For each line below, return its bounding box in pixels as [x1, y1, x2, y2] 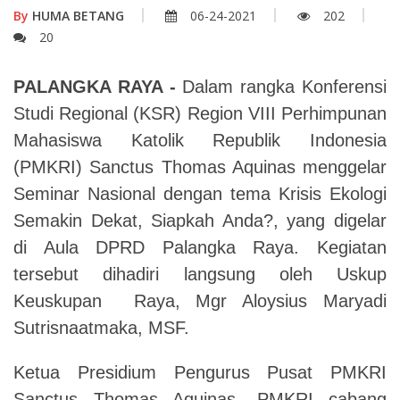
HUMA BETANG [29, 6, 124, 24]
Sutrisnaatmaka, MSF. [13, 317, 189, 337]
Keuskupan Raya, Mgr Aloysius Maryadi [13, 290, 387, 311]
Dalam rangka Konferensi [182, 76, 387, 96]
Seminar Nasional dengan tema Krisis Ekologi [13, 183, 387, 204]
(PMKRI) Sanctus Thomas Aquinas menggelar [13, 156, 387, 177]
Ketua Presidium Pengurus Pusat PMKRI [13, 362, 387, 382]
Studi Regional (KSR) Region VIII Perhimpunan [13, 103, 387, 123]
